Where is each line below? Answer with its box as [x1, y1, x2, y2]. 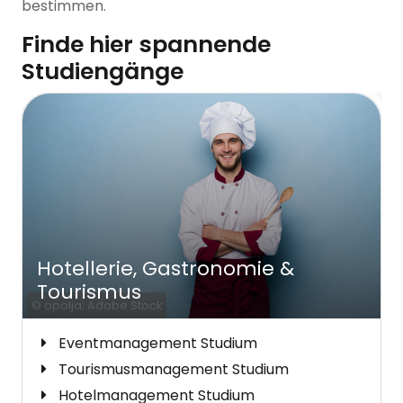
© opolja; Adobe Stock [31, 298, 162, 314]
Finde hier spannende [22, 29, 271, 61]
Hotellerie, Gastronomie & [37, 255, 294, 283]
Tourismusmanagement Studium [58, 359, 289, 381]
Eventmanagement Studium [58, 333, 257, 354]
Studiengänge [22, 56, 184, 88]
